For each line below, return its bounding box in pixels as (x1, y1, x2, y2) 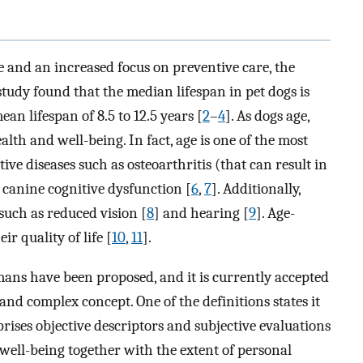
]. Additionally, (211, 180, 301, 199)
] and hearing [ (154, 204, 249, 223)
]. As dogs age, (225, 107, 310, 126)
